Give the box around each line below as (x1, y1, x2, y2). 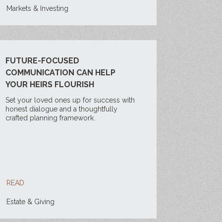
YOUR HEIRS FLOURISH (5, 80, 94, 89)
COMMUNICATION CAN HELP (5, 68, 115, 77)
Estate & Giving (6, 198, 55, 206)
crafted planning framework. (5, 114, 95, 122)
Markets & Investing (6, 4, 68, 12)
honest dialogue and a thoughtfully (5, 105, 117, 113)
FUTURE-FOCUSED (5, 56, 79, 65)
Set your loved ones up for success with (5, 96, 135, 104)
